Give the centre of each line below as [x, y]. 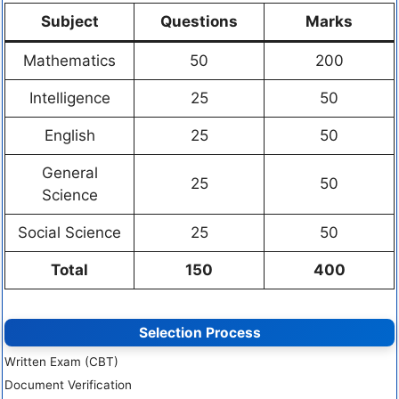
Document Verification [68, 385]
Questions [199, 21]
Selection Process [199, 333]
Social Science [69, 232]
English [69, 135]
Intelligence [69, 98]
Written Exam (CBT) [61, 362]
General [69, 172]
